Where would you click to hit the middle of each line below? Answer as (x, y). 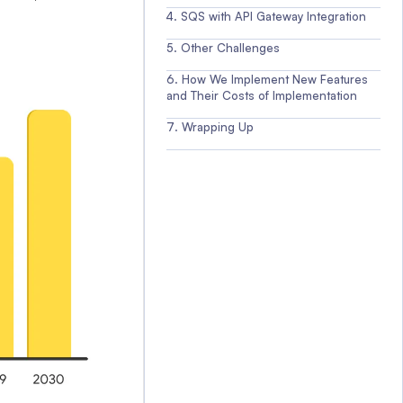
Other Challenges (230, 48)
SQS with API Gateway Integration (273, 16)
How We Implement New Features (275, 79)
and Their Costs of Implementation (262, 95)
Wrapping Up (218, 127)
